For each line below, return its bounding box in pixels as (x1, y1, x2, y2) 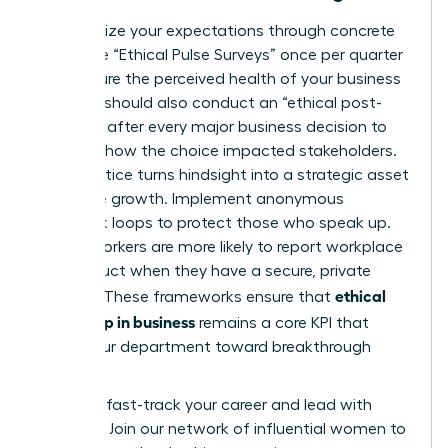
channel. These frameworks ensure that (37, 288, 335, 305)
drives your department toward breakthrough (37, 338, 371, 355)
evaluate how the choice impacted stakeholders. (37, 142, 397, 159)
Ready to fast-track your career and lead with (37, 396, 372, 413)
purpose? (37, 420, 109, 437)
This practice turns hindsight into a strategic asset (37, 166, 409, 183)
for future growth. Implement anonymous (37, 190, 344, 207)
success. (37, 362, 101, 379)
